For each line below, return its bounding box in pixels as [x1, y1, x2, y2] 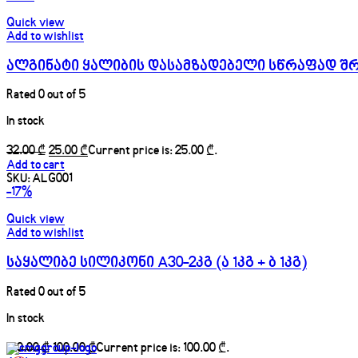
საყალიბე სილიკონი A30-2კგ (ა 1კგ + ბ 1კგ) [6, 256, 307, 272]
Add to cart [6, 159, 65, 173]
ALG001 [32, 173, 73, 187]
